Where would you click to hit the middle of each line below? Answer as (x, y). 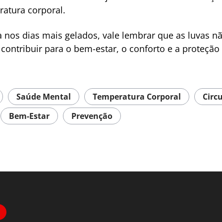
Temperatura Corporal (137, 97)
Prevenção (92, 116)
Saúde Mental (44, 97)
